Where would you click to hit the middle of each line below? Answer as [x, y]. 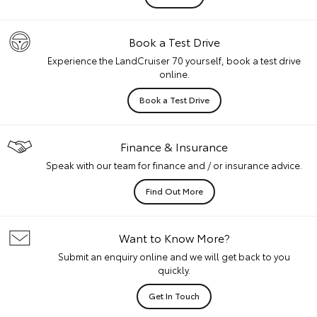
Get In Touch [174, 295]
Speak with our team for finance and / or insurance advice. [174, 165]
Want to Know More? [174, 237]
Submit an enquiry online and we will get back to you [174, 256]
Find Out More [174, 190]
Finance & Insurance [174, 146]
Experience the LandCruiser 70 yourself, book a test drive [174, 60]
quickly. [174, 269]
